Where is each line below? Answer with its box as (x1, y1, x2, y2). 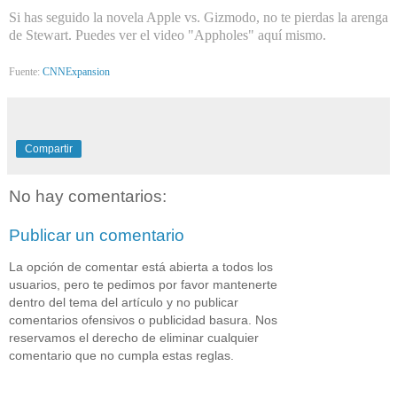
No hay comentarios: (9, 187, 167, 206)
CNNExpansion (43, 66, 110, 79)
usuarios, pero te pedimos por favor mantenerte (9, 277, 277, 292)
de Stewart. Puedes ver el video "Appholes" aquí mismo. (9, 27, 326, 43)
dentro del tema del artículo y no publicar (9, 295, 238, 310)
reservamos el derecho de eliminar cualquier (9, 331, 259, 346)
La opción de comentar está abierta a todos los (9, 260, 273, 275)
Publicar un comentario (9, 225, 184, 245)
